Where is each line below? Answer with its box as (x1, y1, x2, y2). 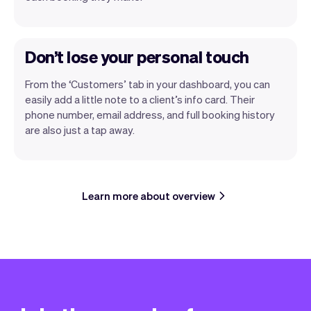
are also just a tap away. (25, 122, 135, 137)
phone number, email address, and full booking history (25, 107, 275, 121)
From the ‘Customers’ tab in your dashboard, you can (25, 76, 270, 91)
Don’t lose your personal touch (25, 45, 249, 67)
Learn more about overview (82, 188, 215, 203)
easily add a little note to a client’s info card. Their (25, 92, 255, 106)
